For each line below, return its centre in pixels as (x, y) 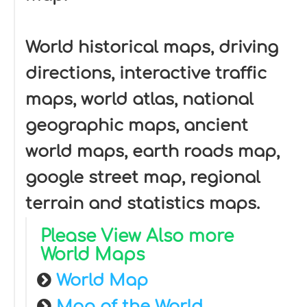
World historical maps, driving (152, 48)
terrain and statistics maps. (143, 204)
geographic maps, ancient (137, 126)
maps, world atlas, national (139, 100)
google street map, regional (143, 178)
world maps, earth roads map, (152, 152)
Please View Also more (137, 236)
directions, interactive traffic (146, 74)
